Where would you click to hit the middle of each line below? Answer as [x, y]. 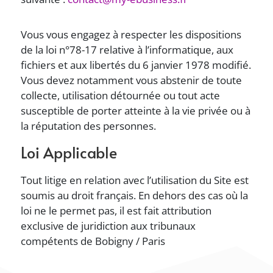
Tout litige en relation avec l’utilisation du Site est [135, 180]
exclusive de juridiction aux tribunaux [108, 226]
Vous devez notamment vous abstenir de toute [132, 80]
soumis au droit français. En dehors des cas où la [135, 195]
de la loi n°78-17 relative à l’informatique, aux [127, 50]
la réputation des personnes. [89, 126]
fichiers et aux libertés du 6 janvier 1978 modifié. [136, 65]
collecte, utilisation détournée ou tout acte [121, 95]
